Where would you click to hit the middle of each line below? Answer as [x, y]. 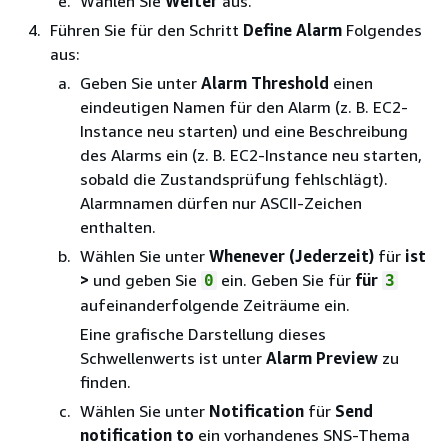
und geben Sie [145, 279]
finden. [105, 381]
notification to [137, 434]
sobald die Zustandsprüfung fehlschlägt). [234, 178]
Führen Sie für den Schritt [146, 29]
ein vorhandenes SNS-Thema [302, 434]
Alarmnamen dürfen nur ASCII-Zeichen [221, 202]
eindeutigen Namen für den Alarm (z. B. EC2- [244, 106]
